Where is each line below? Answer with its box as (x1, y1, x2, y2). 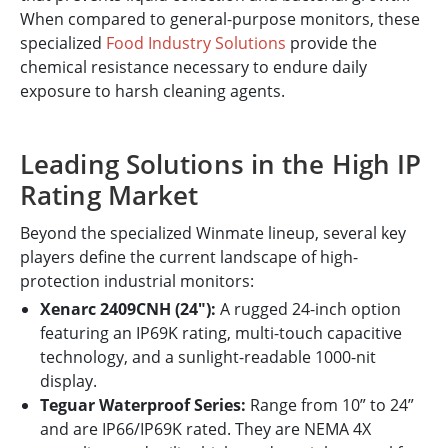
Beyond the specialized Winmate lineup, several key (20, 222, 406, 245)
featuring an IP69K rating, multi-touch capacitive (40, 322, 402, 345)
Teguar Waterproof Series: (40, 394, 246, 417)
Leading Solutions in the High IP (20, 146, 422, 183)
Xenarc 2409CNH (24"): (40, 298, 216, 321)
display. (40, 370, 97, 393)
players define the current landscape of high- (20, 246, 358, 269)
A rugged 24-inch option (216, 298, 401, 321)
